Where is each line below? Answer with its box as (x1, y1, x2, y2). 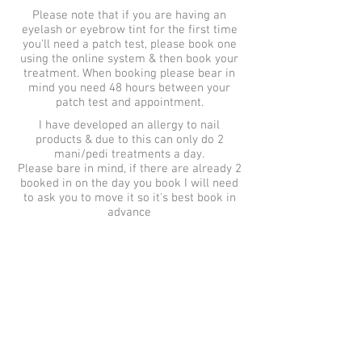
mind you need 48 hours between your (28, 81, 230, 95)
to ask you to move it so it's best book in (23, 191, 236, 205)
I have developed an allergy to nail (39, 118, 220, 133)
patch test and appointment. (55, 95, 204, 110)
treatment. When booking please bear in (23, 66, 235, 81)
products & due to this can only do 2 (35, 133, 224, 147)
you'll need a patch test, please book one (22, 37, 237, 52)
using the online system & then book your (20, 52, 238, 66)
